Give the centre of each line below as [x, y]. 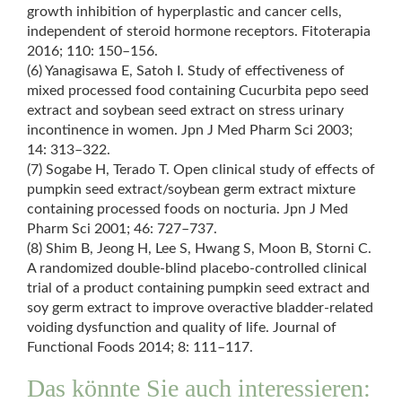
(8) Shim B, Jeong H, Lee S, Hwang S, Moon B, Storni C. [199, 249]
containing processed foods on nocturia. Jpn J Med [188, 209]
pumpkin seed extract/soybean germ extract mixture [191, 189]
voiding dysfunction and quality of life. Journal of [182, 328]
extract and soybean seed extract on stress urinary [185, 110]
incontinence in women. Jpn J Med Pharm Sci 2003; [190, 130]
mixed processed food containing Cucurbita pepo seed [198, 91]
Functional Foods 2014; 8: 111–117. [140, 347]
